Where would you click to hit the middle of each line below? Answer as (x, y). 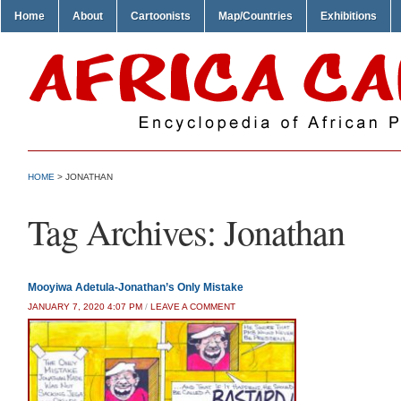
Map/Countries (256, 16)
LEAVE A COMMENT (193, 307)
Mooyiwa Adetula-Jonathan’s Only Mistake (136, 287)
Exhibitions (349, 16)
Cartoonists (161, 16)
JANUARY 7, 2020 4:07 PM (85, 307)
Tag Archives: (126, 231)
